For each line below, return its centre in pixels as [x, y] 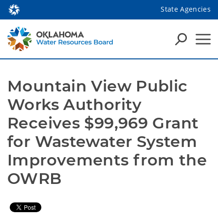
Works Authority [75, 104]
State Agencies [186, 9]
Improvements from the [107, 160]
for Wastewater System [102, 141]
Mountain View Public [98, 86]
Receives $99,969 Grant [103, 123]
